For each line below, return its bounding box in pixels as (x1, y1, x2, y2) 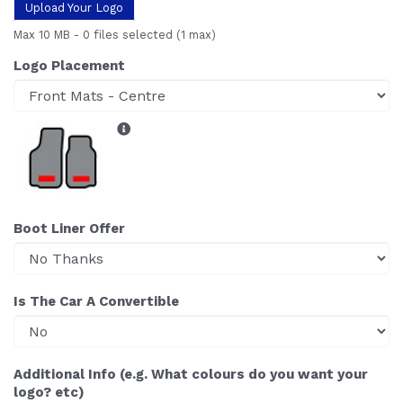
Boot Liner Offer (13, 220, 125, 237)
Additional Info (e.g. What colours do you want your (13, 366, 368, 383)
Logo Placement (13, 58, 125, 75)
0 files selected (83, 28, 173, 42)
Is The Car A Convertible (13, 293, 179, 310)
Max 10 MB (13, 28, 74, 42)
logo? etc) (13, 384, 85, 401)
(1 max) (173, 28, 216, 42)
